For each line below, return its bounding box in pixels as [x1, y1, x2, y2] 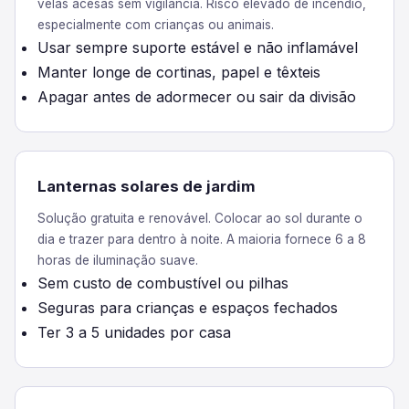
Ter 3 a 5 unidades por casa [37, 323, 231, 341]
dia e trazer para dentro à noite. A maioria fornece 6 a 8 [37, 232, 366, 246]
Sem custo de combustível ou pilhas [37, 274, 288, 292]
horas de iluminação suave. [37, 253, 198, 267]
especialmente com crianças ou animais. [37, 17, 274, 32]
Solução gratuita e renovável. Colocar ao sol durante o [37, 211, 362, 225]
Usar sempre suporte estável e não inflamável [37, 38, 358, 57]
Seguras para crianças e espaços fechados [37, 299, 338, 317]
